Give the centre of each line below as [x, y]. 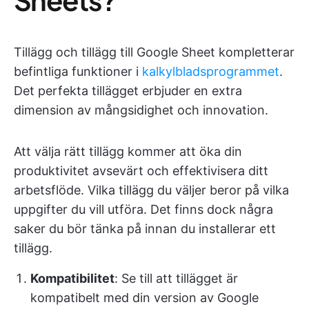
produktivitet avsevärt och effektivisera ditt [141, 171]
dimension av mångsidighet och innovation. [141, 110]
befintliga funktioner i [78, 72]
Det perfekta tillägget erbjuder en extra [128, 91]
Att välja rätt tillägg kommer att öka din [128, 152]
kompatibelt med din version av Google [144, 298]
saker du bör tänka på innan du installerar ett [145, 229]
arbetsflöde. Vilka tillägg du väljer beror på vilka [151, 190]
